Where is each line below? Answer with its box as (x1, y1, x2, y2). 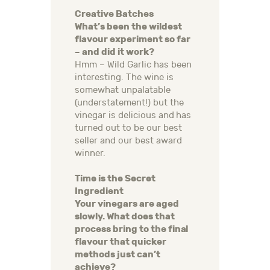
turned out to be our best (75, 123, 182, 134)
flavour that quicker (75, 236, 166, 248)
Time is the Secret (75, 173, 155, 184)
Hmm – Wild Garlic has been (75, 60, 192, 71)
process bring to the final (75, 224, 189, 235)
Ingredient (75, 186, 124, 197)
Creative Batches (75, 8, 154, 20)
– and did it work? (75, 46, 154, 58)
